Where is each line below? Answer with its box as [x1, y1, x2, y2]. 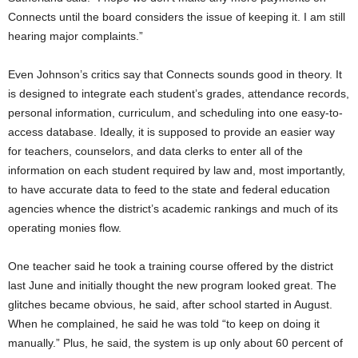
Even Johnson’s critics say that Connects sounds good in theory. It [8, 67, 342, 81]
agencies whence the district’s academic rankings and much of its [8, 201, 338, 215]
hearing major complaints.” [8, 29, 143, 42]
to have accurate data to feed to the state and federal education [8, 182, 330, 196]
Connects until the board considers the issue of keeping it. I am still [8, 10, 345, 23]
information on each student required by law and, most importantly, [8, 163, 345, 177]
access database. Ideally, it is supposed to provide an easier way [8, 125, 335, 138]
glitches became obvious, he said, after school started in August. [8, 297, 332, 311]
